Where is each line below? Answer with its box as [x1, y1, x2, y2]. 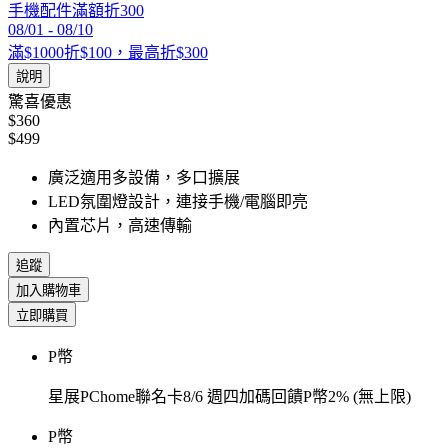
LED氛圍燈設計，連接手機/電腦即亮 [48, 193, 308, 211]
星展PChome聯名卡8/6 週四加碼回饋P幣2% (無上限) [48, 388, 411, 406]
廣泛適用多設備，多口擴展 [48, 169, 240, 187]
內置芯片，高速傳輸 [48, 217, 192, 235]
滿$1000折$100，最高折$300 [8, 44, 208, 62]
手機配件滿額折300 [8, 2, 144, 20]
